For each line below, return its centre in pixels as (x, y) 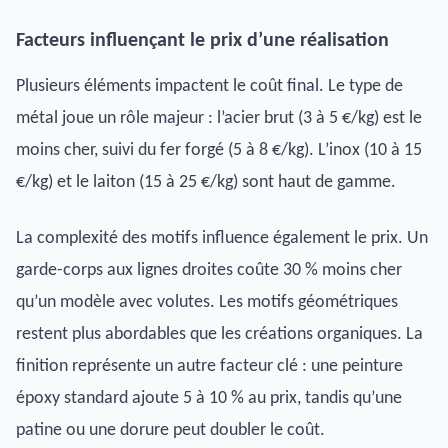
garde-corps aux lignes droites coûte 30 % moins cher (209, 270)
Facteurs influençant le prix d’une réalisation (202, 40)
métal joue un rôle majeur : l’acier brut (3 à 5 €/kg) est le (219, 118)
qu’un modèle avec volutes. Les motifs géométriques (207, 302)
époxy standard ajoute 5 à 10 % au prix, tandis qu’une (209, 398)
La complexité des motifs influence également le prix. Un (222, 238)
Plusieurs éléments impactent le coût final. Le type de (209, 86)
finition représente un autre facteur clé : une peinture (209, 366)
